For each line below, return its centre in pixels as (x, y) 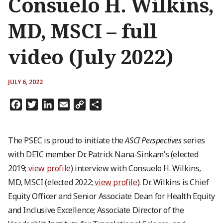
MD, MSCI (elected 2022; (52, 182)
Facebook (39, 105)
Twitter (52, 105)
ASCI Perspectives (153, 140)
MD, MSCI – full (83, 31)
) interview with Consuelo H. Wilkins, (136, 168)
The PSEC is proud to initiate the (67, 140)
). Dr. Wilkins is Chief (173, 182)
